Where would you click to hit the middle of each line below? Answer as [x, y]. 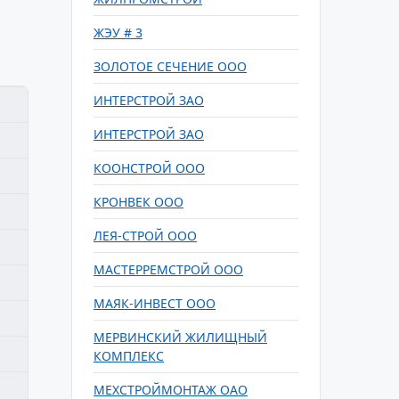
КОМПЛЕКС [129, 356]
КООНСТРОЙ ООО [149, 168]
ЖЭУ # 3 [118, 33]
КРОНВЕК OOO [138, 202]
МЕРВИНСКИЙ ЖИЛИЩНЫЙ [180, 337]
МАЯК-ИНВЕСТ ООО [155, 303]
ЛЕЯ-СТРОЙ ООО [145, 236]
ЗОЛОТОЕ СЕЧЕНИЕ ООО [170, 66]
